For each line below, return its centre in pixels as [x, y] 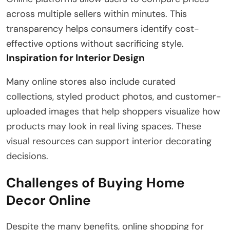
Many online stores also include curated [91, 82]
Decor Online [49, 200]
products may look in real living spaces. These [104, 127]
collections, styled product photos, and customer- [114, 97]
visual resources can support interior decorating [109, 141]
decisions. [27, 156]
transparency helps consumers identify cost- [103, 29]
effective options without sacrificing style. [95, 44]
